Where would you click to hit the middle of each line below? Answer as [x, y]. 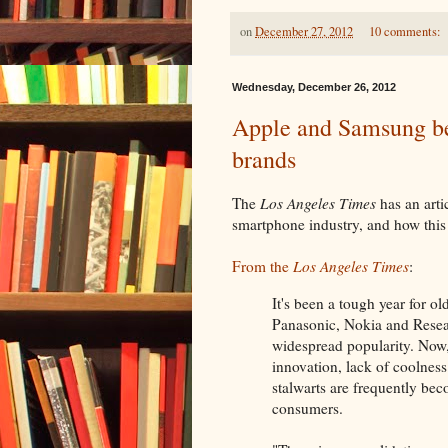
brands [264, 158]
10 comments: [406, 32]
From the [262, 266]
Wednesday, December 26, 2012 [314, 86]
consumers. [307, 407]
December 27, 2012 [304, 32]
